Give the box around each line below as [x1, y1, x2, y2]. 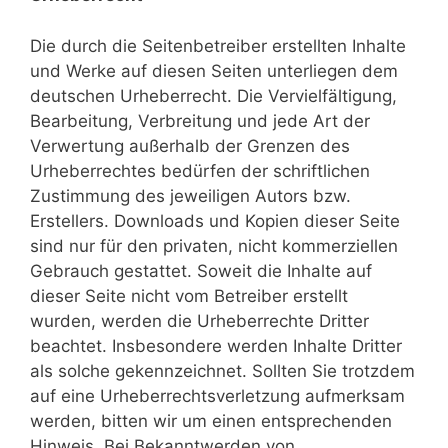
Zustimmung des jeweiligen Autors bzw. [30, 185, 351, 206]
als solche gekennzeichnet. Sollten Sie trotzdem [30, 360, 415, 381]
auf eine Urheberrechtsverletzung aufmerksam [30, 385, 405, 406]
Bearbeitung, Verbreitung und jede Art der [30, 110, 370, 131]
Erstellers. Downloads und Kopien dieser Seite [30, 210, 400, 231]
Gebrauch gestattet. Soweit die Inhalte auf [30, 260, 372, 281]
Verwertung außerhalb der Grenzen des [30, 135, 350, 156]
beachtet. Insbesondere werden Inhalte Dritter [30, 335, 402, 356]
